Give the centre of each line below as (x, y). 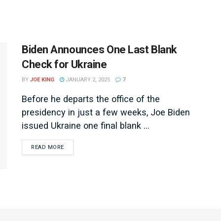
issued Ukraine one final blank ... (86, 126)
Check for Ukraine (64, 64)
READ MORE (48, 147)
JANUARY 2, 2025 (87, 80)
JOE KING (42, 80)
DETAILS (75, 147)
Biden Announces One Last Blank (99, 50)
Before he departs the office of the (91, 99)
